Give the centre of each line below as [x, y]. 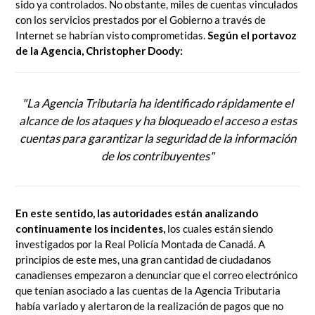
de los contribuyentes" [157, 155]
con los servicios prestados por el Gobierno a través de [141, 20]
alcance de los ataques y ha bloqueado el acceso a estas [157, 120]
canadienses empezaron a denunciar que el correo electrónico [156, 275]
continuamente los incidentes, [90, 229]
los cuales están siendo [219, 229]
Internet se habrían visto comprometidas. [111, 36]
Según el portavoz [252, 36]
